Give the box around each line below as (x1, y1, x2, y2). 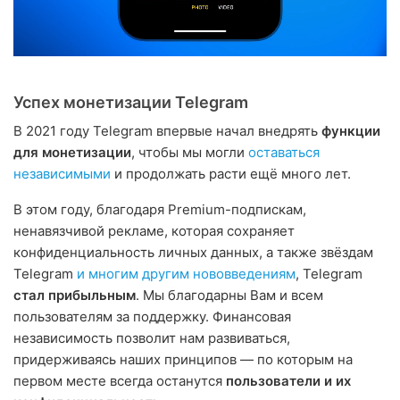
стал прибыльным (13, 286, 136, 304)
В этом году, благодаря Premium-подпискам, (13, 200, 306, 218)
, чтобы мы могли (131, 143, 248, 161)
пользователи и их (226, 371, 351, 389)
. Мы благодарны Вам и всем (136, 286, 323, 304)
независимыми (13, 164, 111, 182)
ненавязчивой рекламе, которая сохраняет (13, 221, 295, 239)
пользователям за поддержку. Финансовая (13, 307, 291, 325)
